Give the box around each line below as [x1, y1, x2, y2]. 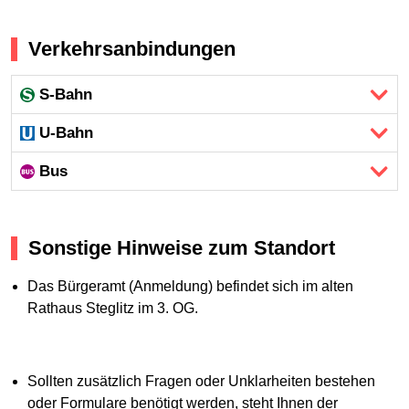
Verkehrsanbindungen [28, 37, 236, 60]
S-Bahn [39, 86, 93, 104]
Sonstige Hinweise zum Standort [28, 236, 335, 260]
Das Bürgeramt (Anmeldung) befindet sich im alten [26, 278, 353, 294]
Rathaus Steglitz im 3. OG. [26, 299, 198, 316]
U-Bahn [39, 124, 94, 142]
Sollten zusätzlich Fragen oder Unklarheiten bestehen [26, 372, 375, 389]
